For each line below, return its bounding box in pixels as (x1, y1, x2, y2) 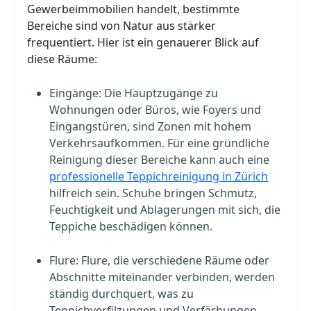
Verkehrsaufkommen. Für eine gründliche (49, 135, 270, 151)
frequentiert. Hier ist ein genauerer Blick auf (27, 34, 260, 50)
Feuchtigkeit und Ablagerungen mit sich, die (49, 201, 281, 217)
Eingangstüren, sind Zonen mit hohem (49, 118, 252, 134)
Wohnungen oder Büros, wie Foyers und (49, 101, 262, 117)
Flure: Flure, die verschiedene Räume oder (49, 252, 270, 268)
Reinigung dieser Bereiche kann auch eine (49, 151, 270, 167)
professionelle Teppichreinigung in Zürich (49, 168, 269, 184)
